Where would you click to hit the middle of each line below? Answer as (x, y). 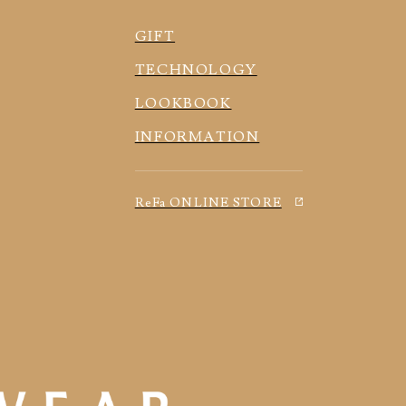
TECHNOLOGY (196, 69)
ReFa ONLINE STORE (208, 203)
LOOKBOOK (183, 103)
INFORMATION (197, 136)
